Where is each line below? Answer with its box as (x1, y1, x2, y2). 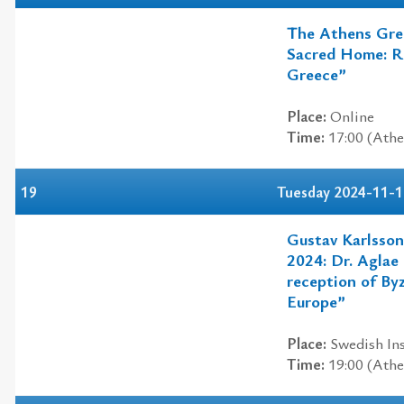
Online (326, 106, 374, 127)
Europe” (287, 289, 345, 312)
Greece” (287, 61, 346, 85)
